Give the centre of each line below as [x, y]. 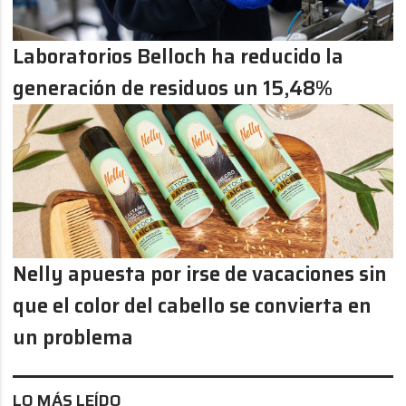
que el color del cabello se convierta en [193, 305]
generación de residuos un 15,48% [173, 88]
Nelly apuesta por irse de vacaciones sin [200, 274]
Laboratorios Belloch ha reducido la [179, 56]
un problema [73, 337]
